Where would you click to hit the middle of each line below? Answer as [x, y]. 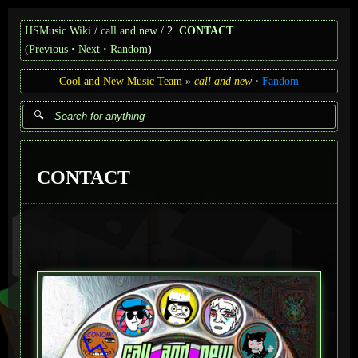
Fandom [280, 81]
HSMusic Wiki [58, 31]
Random [129, 49]
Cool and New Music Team [121, 81]
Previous [48, 49]
